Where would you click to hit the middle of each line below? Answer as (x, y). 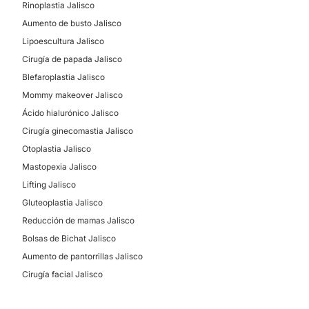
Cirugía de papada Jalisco (72, 59)
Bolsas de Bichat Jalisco (69, 238)
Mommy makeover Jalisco (72, 95)
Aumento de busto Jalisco (72, 23)
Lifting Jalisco (49, 185)
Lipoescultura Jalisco (63, 41)
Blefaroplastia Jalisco (63, 77)
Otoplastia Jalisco (57, 149)
